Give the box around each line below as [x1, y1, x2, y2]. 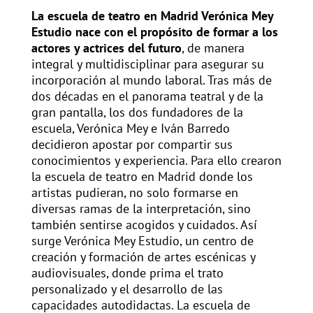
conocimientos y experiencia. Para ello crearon [31, 152, 282, 169]
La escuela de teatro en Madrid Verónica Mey [31, 8, 273, 24]
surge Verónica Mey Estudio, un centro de [31, 233, 254, 249]
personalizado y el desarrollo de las [31, 281, 223, 298]
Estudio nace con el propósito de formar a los [31, 24, 278, 41]
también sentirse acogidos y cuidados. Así [31, 217, 257, 233]
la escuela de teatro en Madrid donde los [31, 168, 253, 185]
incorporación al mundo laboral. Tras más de [31, 72, 272, 89]
